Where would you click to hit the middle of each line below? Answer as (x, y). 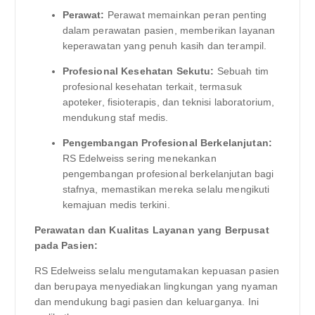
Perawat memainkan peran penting (186, 14)
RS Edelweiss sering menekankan (139, 158)
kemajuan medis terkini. (116, 204)
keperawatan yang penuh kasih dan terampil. (165, 45)
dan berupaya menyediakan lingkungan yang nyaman (156, 287)
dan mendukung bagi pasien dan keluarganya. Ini (146, 302)
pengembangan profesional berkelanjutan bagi (168, 173)
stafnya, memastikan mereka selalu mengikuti (166, 189)
